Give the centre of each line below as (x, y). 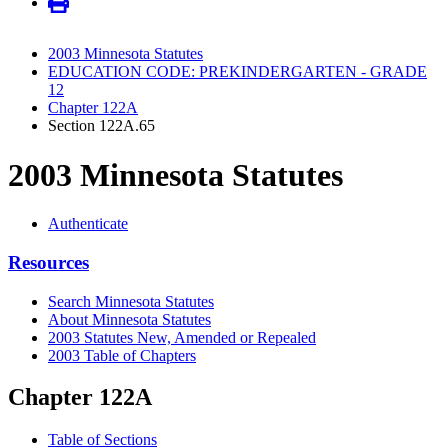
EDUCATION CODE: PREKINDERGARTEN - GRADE (237, 72)
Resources (48, 262)
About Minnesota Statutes (129, 319)
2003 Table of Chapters (122, 355)
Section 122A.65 (101, 126)
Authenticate (88, 224)
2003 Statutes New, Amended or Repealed (182, 337)
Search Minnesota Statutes (131, 301)
